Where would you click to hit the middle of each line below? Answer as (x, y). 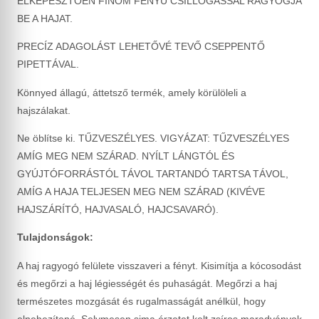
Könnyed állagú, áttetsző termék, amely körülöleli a (132, 92)
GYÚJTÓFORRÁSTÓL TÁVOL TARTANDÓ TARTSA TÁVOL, (153, 174)
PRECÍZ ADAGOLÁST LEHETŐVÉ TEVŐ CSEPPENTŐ (141, 47)
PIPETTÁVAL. (48, 64)
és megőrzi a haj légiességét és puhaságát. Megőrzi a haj (147, 283)
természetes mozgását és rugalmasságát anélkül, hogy (141, 301)
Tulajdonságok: (55, 237)
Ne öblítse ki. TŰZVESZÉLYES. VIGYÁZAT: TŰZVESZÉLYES (153, 138)
